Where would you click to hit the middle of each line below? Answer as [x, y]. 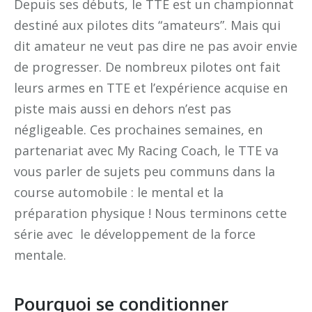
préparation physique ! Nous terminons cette [150, 213]
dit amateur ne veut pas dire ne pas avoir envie [156, 46]
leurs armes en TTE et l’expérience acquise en [151, 88]
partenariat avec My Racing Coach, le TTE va [146, 151]
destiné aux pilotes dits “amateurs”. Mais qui [147, 25]
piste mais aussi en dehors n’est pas [123, 109]
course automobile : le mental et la [119, 193]
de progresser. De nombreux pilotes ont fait [147, 67]
